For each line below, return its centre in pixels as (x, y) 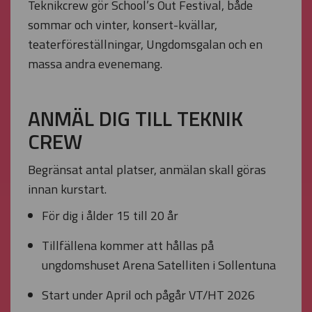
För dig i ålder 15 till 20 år (110, 216)
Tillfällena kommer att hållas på (128, 245)
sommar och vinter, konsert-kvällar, (123, 25)
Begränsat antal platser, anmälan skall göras (147, 170)
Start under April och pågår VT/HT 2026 (148, 295)
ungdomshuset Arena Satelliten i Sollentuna (159, 265)
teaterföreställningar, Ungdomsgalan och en (145, 44)
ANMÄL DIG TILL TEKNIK (135, 118)
